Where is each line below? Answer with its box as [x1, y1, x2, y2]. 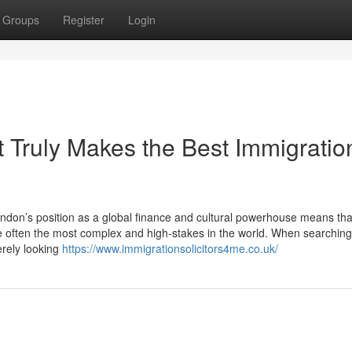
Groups [2, 12, 39, 27]
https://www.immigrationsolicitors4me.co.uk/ [62, 240, 278, 256]
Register [63, 12, 104, 27]
